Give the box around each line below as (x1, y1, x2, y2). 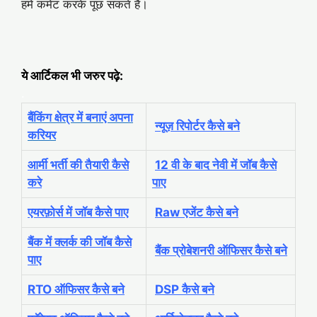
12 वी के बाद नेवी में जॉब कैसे (155, 157, 277, 172)
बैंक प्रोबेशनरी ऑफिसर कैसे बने (155, 243, 287, 258)
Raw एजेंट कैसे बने (155, 204, 238, 219)
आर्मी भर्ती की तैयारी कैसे (28, 157, 129, 172)
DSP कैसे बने (155, 282, 214, 296)
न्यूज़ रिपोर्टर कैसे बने (155, 118, 240, 133)
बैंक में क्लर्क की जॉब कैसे (28, 234, 132, 249)
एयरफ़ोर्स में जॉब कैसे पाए (28, 204, 128, 219)
